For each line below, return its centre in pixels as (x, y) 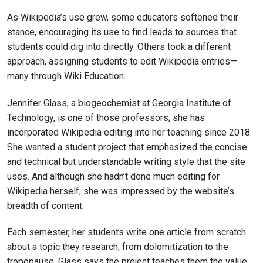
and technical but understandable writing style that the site (126, 161)
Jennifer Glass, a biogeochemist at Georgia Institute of (119, 103)
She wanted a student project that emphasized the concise (127, 147)
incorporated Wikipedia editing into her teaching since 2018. (129, 132)
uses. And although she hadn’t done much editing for (113, 176)
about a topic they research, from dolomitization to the (118, 247)
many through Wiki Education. (66, 76)
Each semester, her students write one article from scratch (127, 232)
